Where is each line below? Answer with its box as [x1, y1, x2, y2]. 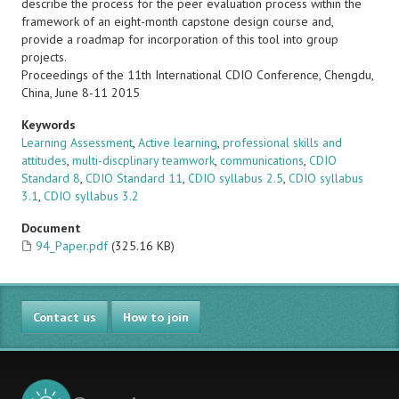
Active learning [138, 134, 217, 151]
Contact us [33, 309, 96, 325]
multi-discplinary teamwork [72, 152, 215, 168]
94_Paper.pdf [36, 238, 108, 254]
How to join [123, 309, 189, 325]
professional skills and [223, 134, 342, 151]
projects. [21, 49, 67, 65]
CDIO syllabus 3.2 [44, 188, 139, 204]
